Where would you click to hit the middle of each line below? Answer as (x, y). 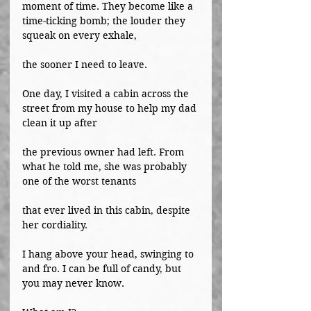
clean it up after (60, 123)
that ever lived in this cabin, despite (108, 210)
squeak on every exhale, (79, 35)
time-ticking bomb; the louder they (105, 21)
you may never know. (73, 283)
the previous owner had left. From (104, 152)
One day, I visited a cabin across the (107, 94)
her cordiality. (55, 225)
